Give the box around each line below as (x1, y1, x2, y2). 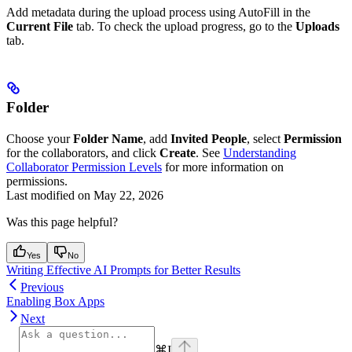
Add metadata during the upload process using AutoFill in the (6, 5, 310, 19)
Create (159, 145, 196, 159)
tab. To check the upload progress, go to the (73, 19, 295, 33)
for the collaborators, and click (6, 145, 159, 159)
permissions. (6, 174, 68, 188)
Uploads (295, 19, 339, 33)
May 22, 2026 (93, 188, 163, 202)
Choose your (6, 131, 73, 145)
